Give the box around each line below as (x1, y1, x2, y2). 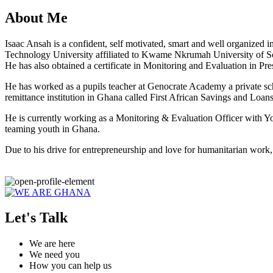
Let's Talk (5, 210, 68, 226)
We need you (29, 249, 80, 260)
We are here (29, 238, 75, 249)
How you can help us (29, 260, 112, 271)
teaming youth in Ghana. (5, 123, 100, 134)
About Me (5, 9, 68, 26)
